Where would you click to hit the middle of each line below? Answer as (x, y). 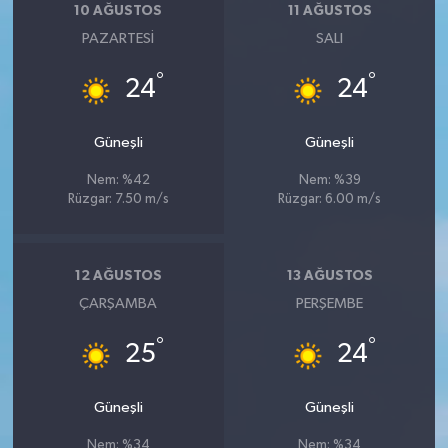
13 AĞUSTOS (329, 276)
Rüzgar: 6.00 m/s (330, 199)
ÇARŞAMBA (118, 303)
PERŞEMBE (330, 303)
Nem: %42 (118, 180)
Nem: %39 (329, 180)
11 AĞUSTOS (329, 11)
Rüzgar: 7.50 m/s (118, 199)
